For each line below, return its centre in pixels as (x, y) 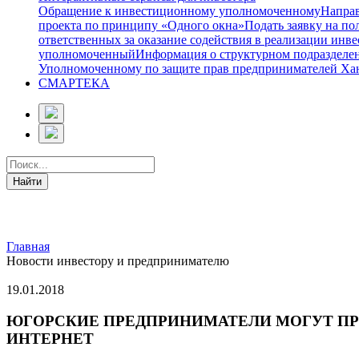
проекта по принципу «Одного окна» (141, 26)
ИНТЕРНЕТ (50, 339)
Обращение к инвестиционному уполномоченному (179, 11)
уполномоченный (87, 54)
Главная (28, 247)
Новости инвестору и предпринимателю (118, 261)
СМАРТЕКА (74, 83)
